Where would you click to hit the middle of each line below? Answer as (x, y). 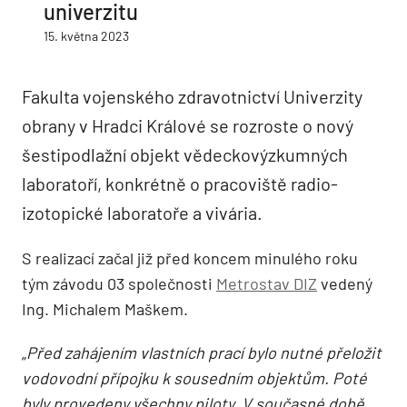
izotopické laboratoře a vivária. (142, 212)
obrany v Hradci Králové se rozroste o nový (188, 125)
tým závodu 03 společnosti (119, 283)
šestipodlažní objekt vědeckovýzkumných (185, 154)
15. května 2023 (86, 35)
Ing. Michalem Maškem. (105, 308)
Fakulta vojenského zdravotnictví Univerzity (192, 96)
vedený (345, 283)
